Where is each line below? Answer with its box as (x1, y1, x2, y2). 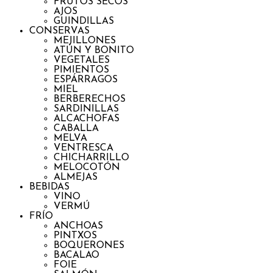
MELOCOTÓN (54, 163, 120, 172)
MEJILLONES (54, 36, 116, 46)
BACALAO (54, 250, 99, 260)
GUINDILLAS (54, 16, 114, 26)
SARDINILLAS (54, 104, 119, 114)
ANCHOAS (54, 221, 103, 231)
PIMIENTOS (54, 65, 109, 75)
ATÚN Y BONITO (54, 46, 134, 55)
